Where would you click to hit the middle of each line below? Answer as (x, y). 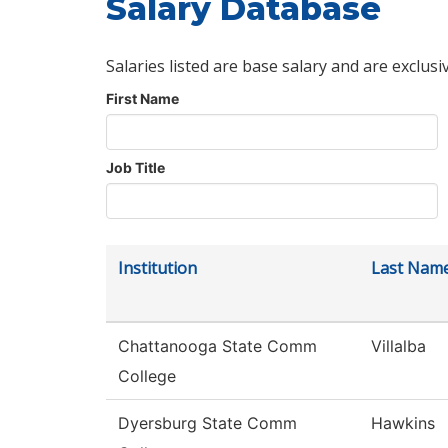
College (147, 376)
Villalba (398, 346)
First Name (142, 99)
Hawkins (403, 423)
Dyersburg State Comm (207, 423)
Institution (157, 268)
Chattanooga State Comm (217, 346)
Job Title (135, 168)
